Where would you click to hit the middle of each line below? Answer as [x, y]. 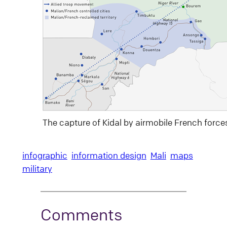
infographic [45, 156]
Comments [81, 214]
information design [109, 156]
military [37, 169]
